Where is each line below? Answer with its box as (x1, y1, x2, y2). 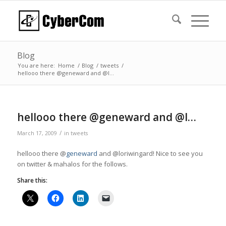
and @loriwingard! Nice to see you (97, 149, 203, 158)
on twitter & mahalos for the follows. (17, 159, 128, 169)
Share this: (17, 176, 47, 185)
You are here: (17, 62, 55, 69)
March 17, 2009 (17, 130, 57, 137)
